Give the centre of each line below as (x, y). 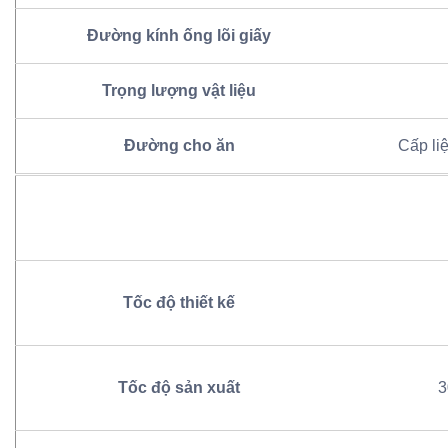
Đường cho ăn (179, 146)
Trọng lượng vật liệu (179, 91)
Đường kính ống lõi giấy (179, 36)
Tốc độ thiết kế (179, 303)
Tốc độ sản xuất (179, 388)
